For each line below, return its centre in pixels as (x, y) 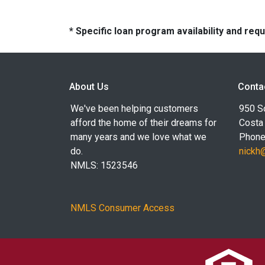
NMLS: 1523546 (104, 165)
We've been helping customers (134, 109)
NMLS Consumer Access (122, 208)
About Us (89, 87)
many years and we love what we (138, 137)
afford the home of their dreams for (143, 123)
